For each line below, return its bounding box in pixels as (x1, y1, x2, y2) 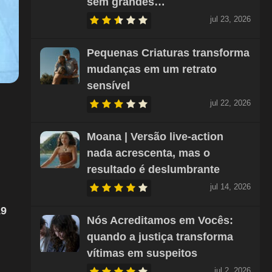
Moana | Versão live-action (86, 131, 223, 143)
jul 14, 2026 (209, 182, 251, 191)
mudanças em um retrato (86, 63, 217, 75)
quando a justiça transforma (86, 231, 233, 243)
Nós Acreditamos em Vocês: (86, 214, 233, 226)
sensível (86, 80, 130, 92)
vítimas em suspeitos (86, 247, 197, 259)
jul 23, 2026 (209, 15, 251, 24)
